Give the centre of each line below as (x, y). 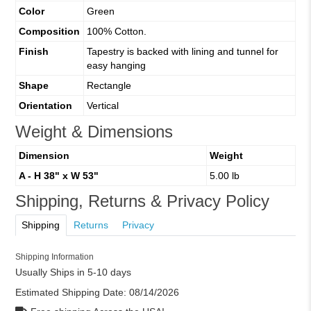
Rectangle (109, 86)
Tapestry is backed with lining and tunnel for (182, 52)
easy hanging (116, 66)
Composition (49, 32)
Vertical (102, 106)
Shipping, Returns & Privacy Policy (142, 201)
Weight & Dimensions (94, 132)
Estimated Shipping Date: (72, 292)
